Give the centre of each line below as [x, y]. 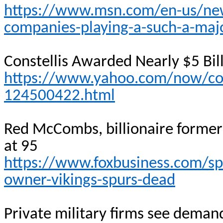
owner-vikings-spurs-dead [90, 180]
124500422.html [59, 96]
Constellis [36, 62]
